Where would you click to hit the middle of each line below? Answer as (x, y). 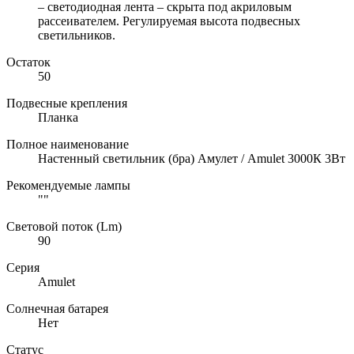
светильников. (77, 35)
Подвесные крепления (67, 103)
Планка (58, 117)
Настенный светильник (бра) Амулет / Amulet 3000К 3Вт (192, 158)
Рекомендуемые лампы (68, 185)
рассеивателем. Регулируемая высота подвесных (169, 21)
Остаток (28, 62)
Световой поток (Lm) (64, 226)
